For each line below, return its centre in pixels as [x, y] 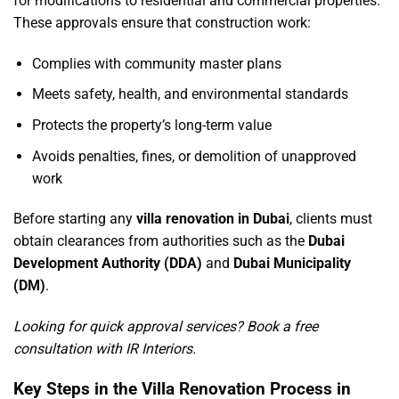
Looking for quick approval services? [130, 327]
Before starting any [75, 219]
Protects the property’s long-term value [151, 125]
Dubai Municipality [292, 264]
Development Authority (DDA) [108, 264]
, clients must [331, 219]
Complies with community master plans [156, 63]
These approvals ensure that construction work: [162, 23]
